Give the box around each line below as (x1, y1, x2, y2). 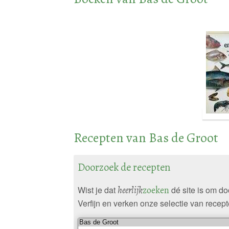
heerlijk (117, 184, 143, 196)
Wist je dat (77, 184, 118, 196)
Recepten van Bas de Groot (73, 128, 218, 147)
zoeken (142, 184, 169, 196)
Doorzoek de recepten (77, 159, 170, 174)
